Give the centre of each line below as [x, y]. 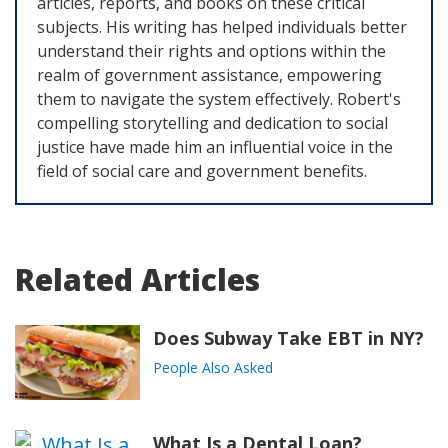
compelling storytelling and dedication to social [212, 123]
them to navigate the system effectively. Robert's [219, 99]
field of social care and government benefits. [202, 171]
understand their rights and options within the [211, 51]
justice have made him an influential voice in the [215, 147]
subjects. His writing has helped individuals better [222, 27]
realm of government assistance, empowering [209, 75]
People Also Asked [212, 368]
